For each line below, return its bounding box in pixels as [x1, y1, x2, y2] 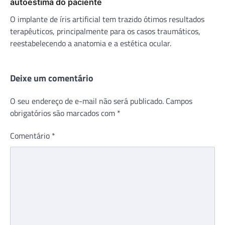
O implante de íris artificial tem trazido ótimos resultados [10, 13, 204, 25]
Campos [166, 94, 192, 107]
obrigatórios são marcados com [10, 106, 117, 119]
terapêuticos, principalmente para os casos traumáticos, [10, 25, 200, 37]
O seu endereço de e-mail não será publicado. [10, 94, 164, 107]
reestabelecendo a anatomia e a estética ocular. [10, 37, 171, 49]
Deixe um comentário [10, 71, 93, 85]
